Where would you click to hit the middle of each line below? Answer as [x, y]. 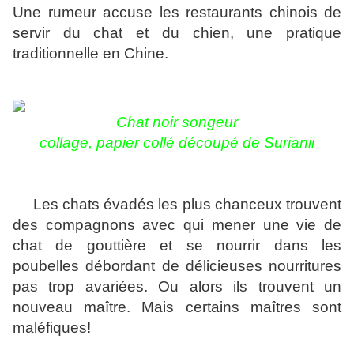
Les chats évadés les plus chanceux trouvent [177, 205]
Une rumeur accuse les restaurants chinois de [177, 13]
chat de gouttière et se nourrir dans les [177, 246]
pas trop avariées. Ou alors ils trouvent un [177, 287]
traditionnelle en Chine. [90, 54]
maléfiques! [52, 328]
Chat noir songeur [177, 122]
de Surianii [279, 143]
